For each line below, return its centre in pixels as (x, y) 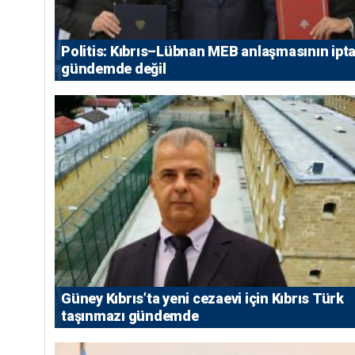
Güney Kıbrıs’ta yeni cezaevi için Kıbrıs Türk (202, 299)
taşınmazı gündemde (130, 316)
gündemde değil (114, 68)
